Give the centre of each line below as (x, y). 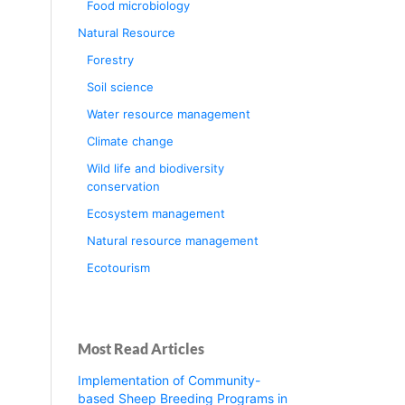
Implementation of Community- (169, 380)
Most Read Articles (141, 348)
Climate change (130, 141)
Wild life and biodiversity (155, 168)
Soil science (120, 86)
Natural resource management (172, 240)
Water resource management (168, 113)
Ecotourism (118, 267)
